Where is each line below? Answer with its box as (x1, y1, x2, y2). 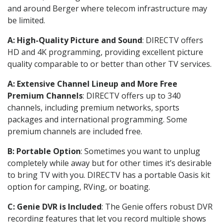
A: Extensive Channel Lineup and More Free (7, 78, 177, 89)
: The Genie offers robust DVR (102, 201, 213, 212)
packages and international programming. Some (7, 113, 187, 125)
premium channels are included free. (7, 125, 142, 137)
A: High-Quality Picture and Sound (7, 34, 142, 46)
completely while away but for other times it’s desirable (7, 157, 212, 168)
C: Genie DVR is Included (7, 201, 102, 212)
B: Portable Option (7, 145, 81, 157)
